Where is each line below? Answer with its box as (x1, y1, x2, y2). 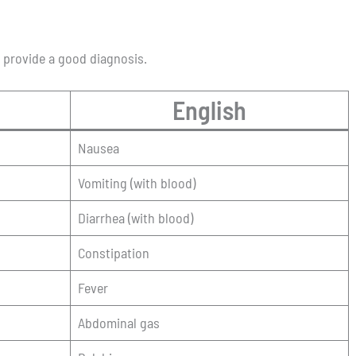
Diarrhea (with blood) (78, 209, 193, 227)
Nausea (78, 139, 119, 157)
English (172, 95, 246, 126)
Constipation (78, 244, 149, 262)
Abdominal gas (78, 314, 160, 332)
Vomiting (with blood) (78, 174, 195, 192)
